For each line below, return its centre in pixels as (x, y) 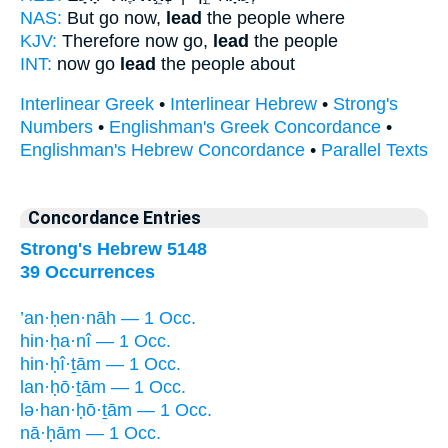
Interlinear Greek (87, 104)
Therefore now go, (135, 40)
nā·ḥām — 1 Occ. (90, 432)
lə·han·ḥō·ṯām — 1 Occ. (116, 409)
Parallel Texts (374, 150)
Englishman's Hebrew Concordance (162, 150)
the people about (225, 63)
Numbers (56, 127)
